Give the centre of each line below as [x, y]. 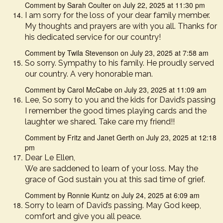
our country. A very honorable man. [89, 74]
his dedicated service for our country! [93, 37]
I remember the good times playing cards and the [116, 111]
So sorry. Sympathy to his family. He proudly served [119, 63]
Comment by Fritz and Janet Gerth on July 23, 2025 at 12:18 [121, 137]
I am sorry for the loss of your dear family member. [117, 15]
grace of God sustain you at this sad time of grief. [115, 179]
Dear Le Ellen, [50, 158]
